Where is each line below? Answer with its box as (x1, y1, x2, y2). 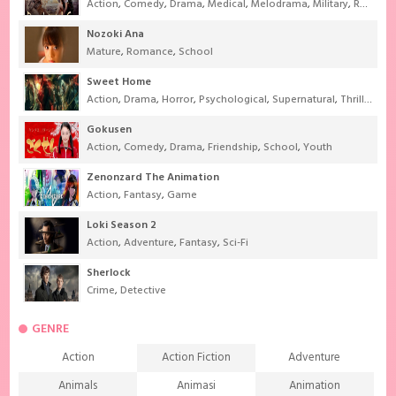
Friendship (208, 139, 259, 157)
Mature (87, 43, 122, 62)
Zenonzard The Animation (87, 169, 220, 187)
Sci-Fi (223, 234, 249, 253)
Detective (120, 282, 167, 301)
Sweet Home (87, 73, 152, 92)
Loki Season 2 (87, 217, 157, 235)
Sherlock (87, 264, 132, 283)
